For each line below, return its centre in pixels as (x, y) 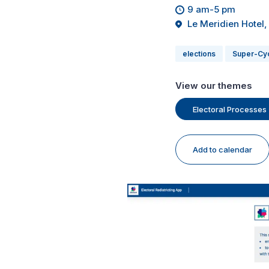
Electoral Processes (230, 109)
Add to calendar (222, 150)
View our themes (214, 86)
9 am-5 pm (211, 9)
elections (199, 54)
